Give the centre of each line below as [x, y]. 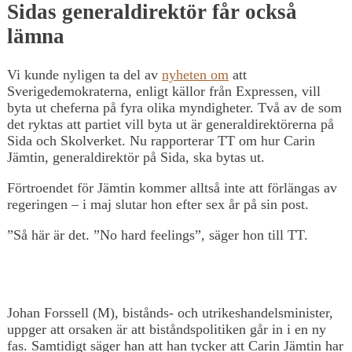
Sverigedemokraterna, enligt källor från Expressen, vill [164, 91]
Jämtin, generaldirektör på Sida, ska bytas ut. [136, 157]
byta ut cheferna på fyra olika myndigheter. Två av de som [174, 107]
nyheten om [195, 74]
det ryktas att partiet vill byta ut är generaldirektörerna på [170, 124]
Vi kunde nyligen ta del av [84, 74]
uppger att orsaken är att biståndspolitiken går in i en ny [167, 329]
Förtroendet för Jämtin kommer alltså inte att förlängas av [172, 187]
